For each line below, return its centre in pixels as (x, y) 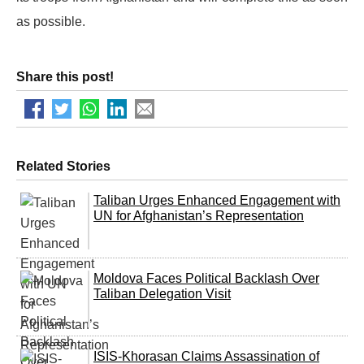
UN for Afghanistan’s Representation (199, 215)
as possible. (51, 21)
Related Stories (63, 166)
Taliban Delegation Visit (162, 293)
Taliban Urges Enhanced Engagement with (217, 200)
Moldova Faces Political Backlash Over (206, 278)
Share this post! (65, 76)
